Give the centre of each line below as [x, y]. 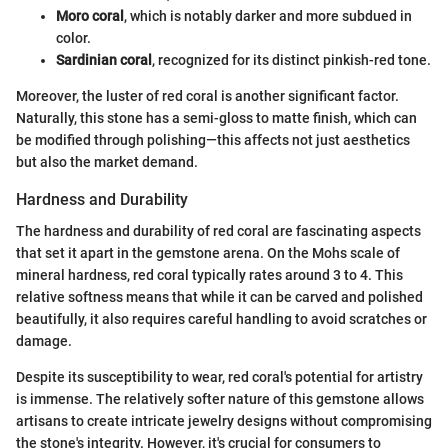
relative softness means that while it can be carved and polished [219, 297]
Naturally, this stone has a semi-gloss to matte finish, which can [216, 117]
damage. [44, 341]
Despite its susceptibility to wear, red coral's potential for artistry [219, 377]
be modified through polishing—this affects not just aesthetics [213, 139]
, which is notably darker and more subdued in [268, 15]
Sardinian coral [104, 59]
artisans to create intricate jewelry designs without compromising [224, 421]
